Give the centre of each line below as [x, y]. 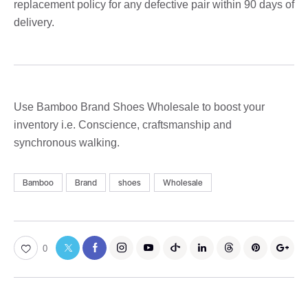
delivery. [34, 22]
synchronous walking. [67, 142]
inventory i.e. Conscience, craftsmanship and [123, 124]
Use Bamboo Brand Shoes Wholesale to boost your [139, 107]
